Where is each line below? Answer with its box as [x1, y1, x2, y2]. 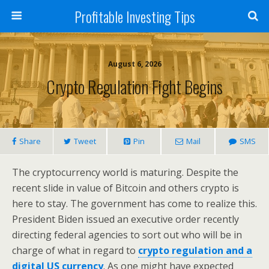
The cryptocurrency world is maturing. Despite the [12, 166, 238, 179]
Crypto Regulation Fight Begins [46, 74, 223, 99]
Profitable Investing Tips [74, 5, 195, 27]
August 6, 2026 [107, 59, 162, 69]
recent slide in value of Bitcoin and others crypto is [12, 181, 239, 195]
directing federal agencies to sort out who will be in [12, 228, 242, 241]
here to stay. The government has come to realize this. [12, 197, 257, 210]
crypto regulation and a [138, 244, 252, 257]
